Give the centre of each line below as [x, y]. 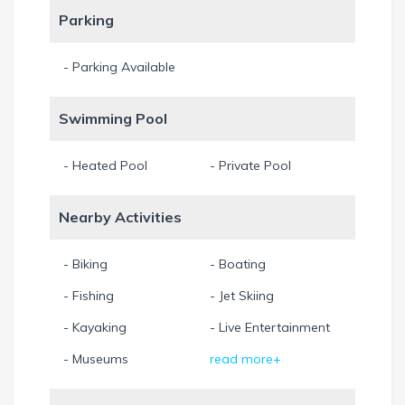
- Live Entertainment [269, 327]
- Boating [237, 264]
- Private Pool [250, 165]
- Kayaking [95, 327]
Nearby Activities [120, 217]
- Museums [96, 358]
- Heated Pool [105, 165]
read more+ [245, 358]
